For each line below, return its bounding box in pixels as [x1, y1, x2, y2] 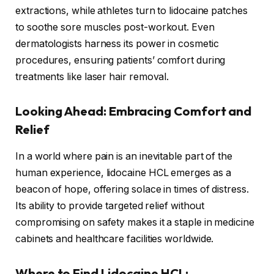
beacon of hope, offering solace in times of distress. [15, 183, 249, 196]
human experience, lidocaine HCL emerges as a [15, 167, 231, 179]
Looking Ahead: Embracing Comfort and [15, 103, 252, 119]
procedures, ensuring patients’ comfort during [15, 54, 226, 67]
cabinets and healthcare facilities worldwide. [15, 233, 214, 245]
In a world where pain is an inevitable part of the [15, 150, 233, 163]
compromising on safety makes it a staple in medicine [15, 217, 254, 229]
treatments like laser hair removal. [15, 71, 169, 83]
